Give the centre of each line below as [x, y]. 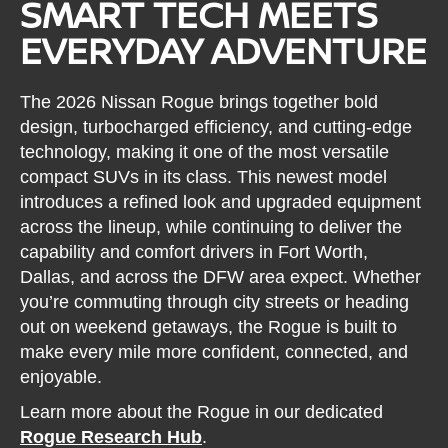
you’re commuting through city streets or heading [215, 301]
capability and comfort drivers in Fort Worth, [194, 251]
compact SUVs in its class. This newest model [204, 176]
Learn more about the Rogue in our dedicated [202, 411]
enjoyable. [61, 376]
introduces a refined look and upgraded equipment [221, 201]
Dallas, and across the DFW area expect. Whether [221, 276]
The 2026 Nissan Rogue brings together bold [199, 101]
